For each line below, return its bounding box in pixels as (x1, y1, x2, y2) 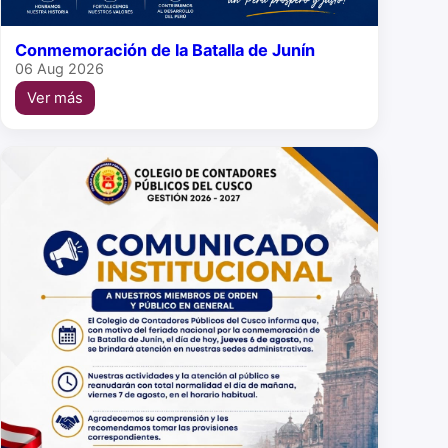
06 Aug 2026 (15, 59, 104, 77)
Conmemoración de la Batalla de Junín (15, 39, 315, 60)
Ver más (27, 88, 83, 107)
